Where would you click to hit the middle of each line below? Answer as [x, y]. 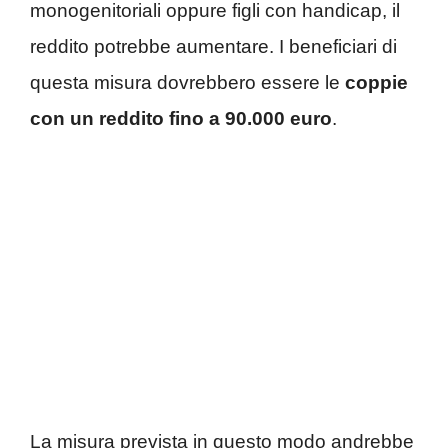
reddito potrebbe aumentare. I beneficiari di [213, 47]
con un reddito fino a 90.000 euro [181, 119]
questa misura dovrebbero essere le [187, 83]
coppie [376, 83]
